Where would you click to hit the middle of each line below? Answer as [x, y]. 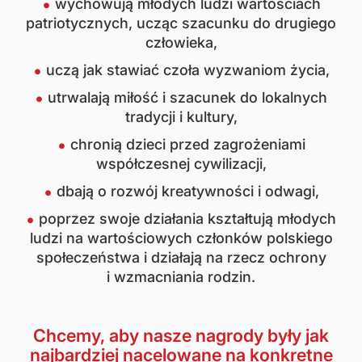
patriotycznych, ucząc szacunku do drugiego [181, 23]
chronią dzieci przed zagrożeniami [187, 144]
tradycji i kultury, [181, 117]
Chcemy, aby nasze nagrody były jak [181, 335]
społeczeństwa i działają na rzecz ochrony [181, 257]
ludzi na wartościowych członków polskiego [181, 238]
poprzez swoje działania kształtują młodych [187, 219]
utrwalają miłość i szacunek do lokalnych [187, 97]
